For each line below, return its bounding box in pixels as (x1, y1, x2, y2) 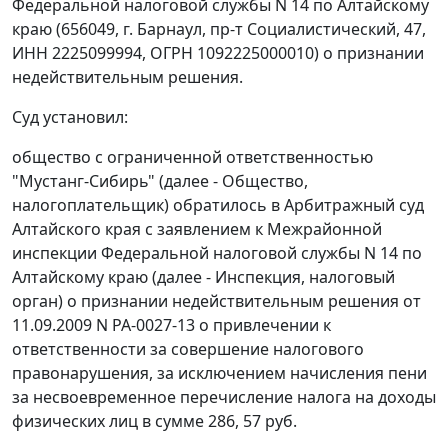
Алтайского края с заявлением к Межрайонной (12, 218, 382, 241)
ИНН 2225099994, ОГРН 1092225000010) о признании (12, 42, 424, 65)
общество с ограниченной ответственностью (12, 146, 373, 169)
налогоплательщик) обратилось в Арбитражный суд (12, 194, 424, 217)
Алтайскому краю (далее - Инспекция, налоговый (12, 266, 395, 289)
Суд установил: (12, 106, 128, 129)
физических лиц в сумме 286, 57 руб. (12, 410, 297, 433)
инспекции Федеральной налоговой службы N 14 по (12, 242, 422, 265)
